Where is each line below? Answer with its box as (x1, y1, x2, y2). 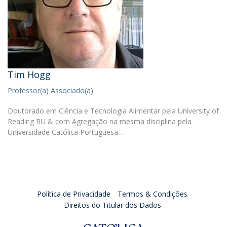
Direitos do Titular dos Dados (63, 200, 161, 210)
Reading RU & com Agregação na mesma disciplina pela (8, 117, 192, 126)
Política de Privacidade (37, 189, 110, 199)
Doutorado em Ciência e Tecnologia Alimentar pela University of (8, 106, 219, 116)
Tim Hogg (8, 68, 51, 81)
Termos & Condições (118, 189, 187, 199)
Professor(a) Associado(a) (8, 86, 93, 95)
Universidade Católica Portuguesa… (8, 127, 124, 137)
